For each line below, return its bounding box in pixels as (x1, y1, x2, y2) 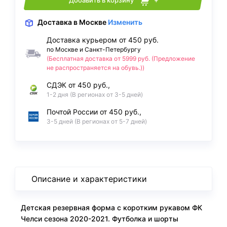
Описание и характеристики (31, 174, 147, 184)
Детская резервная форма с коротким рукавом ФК (21, 203, 202, 212)
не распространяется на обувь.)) (47, 64, 144, 72)
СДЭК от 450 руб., (47, 81, 110, 90)
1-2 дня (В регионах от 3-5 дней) (47, 91, 143, 99)
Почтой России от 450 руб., (47, 107, 141, 117)
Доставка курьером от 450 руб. (47, 35, 159, 45)
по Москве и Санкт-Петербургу (47, 46, 141, 54)
